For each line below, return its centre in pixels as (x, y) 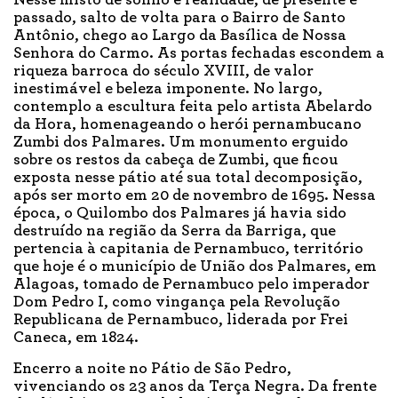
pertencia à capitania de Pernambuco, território (188, 249)
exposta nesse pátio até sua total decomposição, (188, 178)
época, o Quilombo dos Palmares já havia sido (180, 214)
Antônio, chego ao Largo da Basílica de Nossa (180, 36)
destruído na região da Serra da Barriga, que (175, 231)
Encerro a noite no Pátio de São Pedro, (152, 369)
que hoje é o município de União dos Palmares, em (195, 267)
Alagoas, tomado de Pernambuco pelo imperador (191, 285)
